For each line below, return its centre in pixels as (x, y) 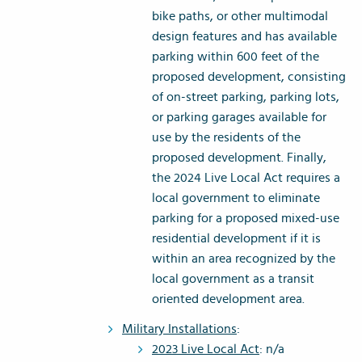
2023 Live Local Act (206, 349)
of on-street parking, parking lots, (246, 97)
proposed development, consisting (249, 77)
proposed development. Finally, (239, 158)
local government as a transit (233, 279)
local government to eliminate (236, 198)
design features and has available (244, 37)
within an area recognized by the (244, 259)
